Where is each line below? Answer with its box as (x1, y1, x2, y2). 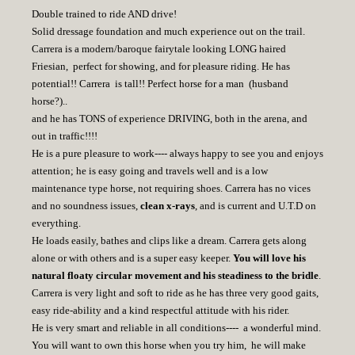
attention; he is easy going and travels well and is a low (32, 165, 268, 177)
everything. (32, 217, 81, 229)
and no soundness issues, (32, 200, 140, 212)
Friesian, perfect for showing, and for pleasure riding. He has (32, 60, 290, 72)
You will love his (233, 252, 306, 264)
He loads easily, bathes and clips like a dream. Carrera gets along (32, 235, 307, 246)
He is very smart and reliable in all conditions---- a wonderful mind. (32, 322, 321, 334)
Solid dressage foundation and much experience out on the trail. (32, 25, 305, 37)
